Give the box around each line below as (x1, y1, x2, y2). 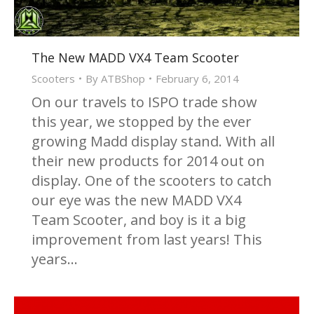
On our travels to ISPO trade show (32, 92, 257, 111)
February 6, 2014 (156, 71, 239, 86)
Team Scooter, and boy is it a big (32, 210, 246, 229)
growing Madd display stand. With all (32, 131, 275, 151)
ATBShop (101, 71, 145, 86)
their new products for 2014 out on (32, 151, 265, 170)
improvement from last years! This (32, 229, 262, 249)
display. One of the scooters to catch (32, 170, 272, 190)
